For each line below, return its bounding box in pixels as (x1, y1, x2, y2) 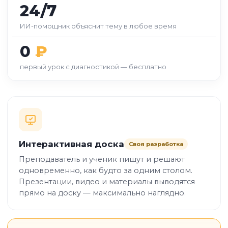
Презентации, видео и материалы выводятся (19, 177, 195, 186)
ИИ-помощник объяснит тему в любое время (20, 22, 177, 30)
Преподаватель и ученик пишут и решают (19, 155, 185, 164)
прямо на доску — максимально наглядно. (19, 188, 186, 197)
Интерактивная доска (19, 139, 124, 149)
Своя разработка (129, 140, 183, 148)
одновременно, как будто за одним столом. (19, 166, 192, 175)
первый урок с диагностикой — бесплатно (20, 63, 166, 71)
